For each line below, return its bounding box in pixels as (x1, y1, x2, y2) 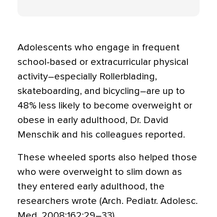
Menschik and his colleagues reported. (17, 130, 185, 140)
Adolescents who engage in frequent (17, 43, 180, 53)
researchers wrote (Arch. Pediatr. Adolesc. (17, 196, 198, 206)
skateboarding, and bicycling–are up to (17, 86, 185, 96)
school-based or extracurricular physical (17, 57, 188, 67)
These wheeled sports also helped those (17, 153, 197, 163)
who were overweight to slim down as (17, 167, 182, 177)
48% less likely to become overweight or (17, 101, 192, 111)
